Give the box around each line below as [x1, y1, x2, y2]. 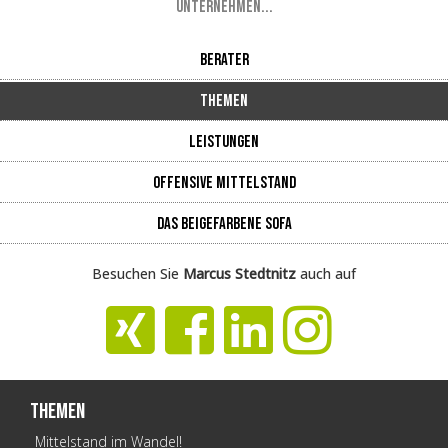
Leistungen [189, 132, 259, 153]
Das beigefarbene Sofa [156, 214, 292, 235]
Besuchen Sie [92, 264, 179, 284]
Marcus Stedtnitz [179, 264, 300, 284]
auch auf [300, 264, 356, 284]
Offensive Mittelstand [152, 173, 296, 194]
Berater [199, 50, 249, 71]
